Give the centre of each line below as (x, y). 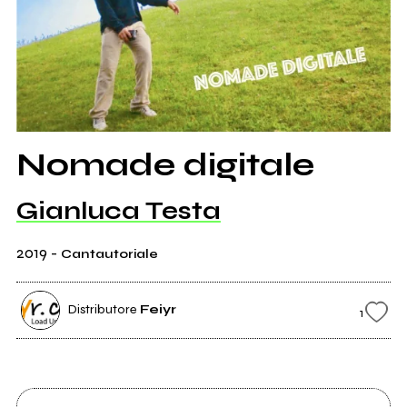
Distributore (102, 310)
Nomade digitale (165, 165)
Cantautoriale (109, 254)
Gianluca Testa (118, 211)
